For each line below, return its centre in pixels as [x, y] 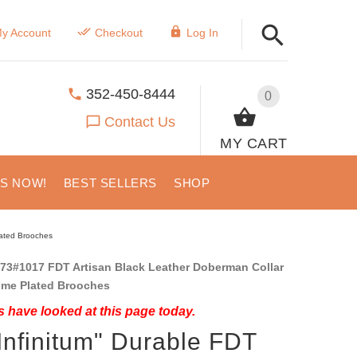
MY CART [254, 143]
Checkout [118, 33]
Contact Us [140, 122]
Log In [202, 33]
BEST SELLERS [110, 183]
